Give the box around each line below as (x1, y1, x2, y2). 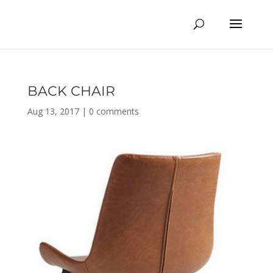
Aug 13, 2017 (27, 105, 79, 117)
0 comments (88, 105, 139, 117)
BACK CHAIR (27, 83, 115, 99)
